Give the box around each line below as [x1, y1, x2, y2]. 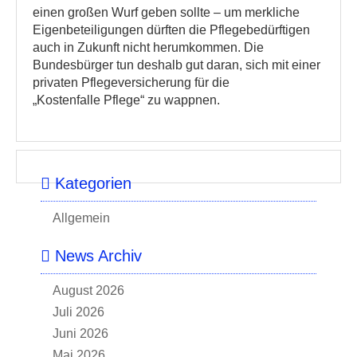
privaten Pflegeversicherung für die [33, 76, 233, 89]
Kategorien [50, 175, 131, 192]
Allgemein [53, 211, 110, 225]
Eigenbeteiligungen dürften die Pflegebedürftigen [33, 23, 310, 37]
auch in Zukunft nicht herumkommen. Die [33, 41, 267, 54]
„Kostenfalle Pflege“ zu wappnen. [33, 93, 220, 107]
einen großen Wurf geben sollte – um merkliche [33, 6, 303, 19]
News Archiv [50, 247, 142, 265]
